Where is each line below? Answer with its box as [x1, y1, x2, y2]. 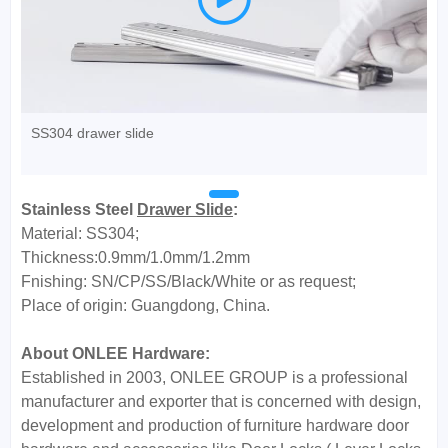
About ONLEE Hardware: [21, 345, 210, 363]
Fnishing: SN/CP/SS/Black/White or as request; [21, 273, 356, 291]
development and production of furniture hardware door [21, 417, 409, 435]
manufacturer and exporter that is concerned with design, [21, 393, 421, 411]
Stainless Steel [21, 201, 137, 219]
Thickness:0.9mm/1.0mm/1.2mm [21, 249, 250, 267]
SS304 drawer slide [31, 125, 154, 142]
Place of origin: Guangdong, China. [21, 297, 270, 315]
